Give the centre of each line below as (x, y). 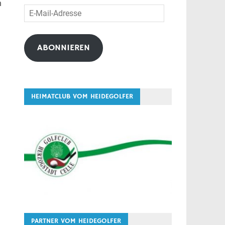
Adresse (37, 34)
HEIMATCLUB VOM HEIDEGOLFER (82, 97)
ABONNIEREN (63, 48)
